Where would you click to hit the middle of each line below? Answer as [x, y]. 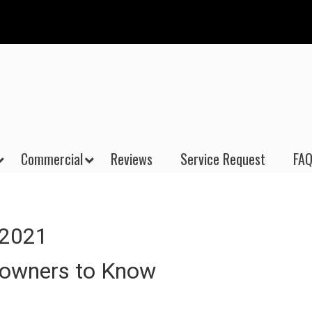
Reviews [132, 159]
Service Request [223, 159]
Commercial [52, 159]
